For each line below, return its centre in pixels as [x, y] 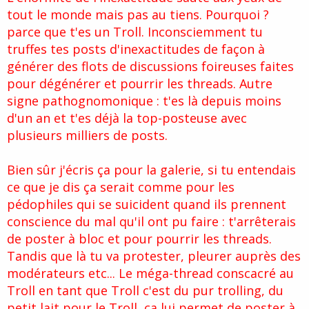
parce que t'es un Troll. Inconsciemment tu [135, 32]
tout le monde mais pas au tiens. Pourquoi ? [138, 15]
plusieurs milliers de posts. [87, 136]
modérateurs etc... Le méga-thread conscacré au [150, 273]
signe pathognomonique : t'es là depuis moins [144, 101]
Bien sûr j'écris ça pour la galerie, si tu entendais [151, 170]
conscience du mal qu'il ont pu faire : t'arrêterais [151, 222]
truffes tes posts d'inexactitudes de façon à [136, 49]
